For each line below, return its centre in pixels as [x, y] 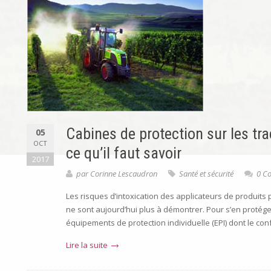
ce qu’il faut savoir [124, 153]
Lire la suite [87, 245]
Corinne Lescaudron [124, 174]
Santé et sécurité [206, 174]
